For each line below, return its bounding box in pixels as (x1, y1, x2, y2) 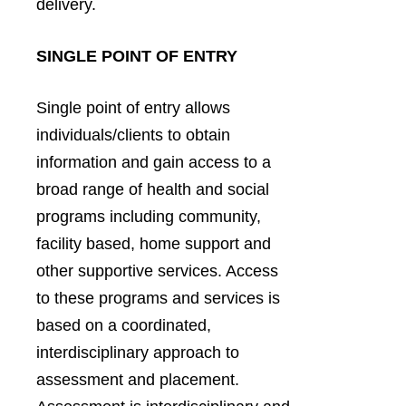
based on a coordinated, (36, 316, 211, 334)
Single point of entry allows (36, 99, 230, 117)
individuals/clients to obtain (36, 126, 230, 144)
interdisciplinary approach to (36, 343, 239, 362)
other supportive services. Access (36, 262, 278, 280)
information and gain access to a (36, 153, 271, 171)
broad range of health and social (36, 180, 269, 198)
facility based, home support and (36, 235, 271, 253)
